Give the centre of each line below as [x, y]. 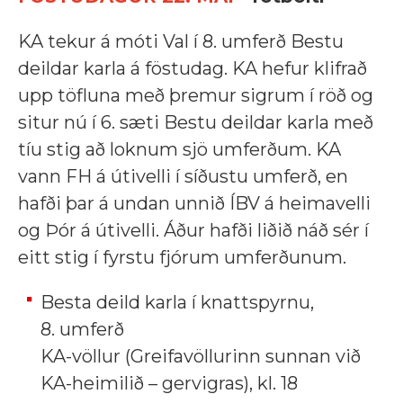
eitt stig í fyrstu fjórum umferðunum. [182, 258]
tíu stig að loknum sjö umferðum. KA [179, 150]
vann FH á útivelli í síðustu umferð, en [183, 177]
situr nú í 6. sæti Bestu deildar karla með [196, 123]
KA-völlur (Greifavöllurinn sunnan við [201, 357]
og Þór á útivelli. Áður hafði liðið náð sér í [193, 231]
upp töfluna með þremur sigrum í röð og [196, 96]
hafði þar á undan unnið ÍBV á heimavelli [194, 204]
